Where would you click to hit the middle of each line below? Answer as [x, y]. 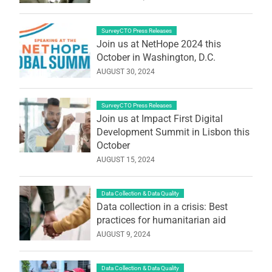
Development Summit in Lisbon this [173, 132]
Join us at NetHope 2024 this [158, 44]
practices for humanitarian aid [161, 220]
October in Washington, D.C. [156, 57]
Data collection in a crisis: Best [162, 206]
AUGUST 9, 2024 [123, 234]
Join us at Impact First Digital [159, 118]
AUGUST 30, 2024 [125, 71]
